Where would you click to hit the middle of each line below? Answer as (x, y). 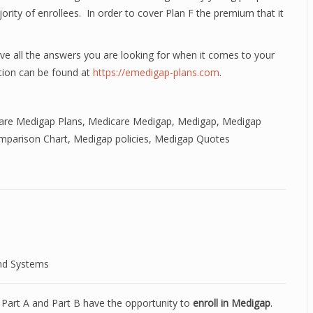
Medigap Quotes (192, 139)
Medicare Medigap (130, 121)
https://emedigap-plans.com (156, 72)
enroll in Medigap (232, 303)
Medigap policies (111, 139)
